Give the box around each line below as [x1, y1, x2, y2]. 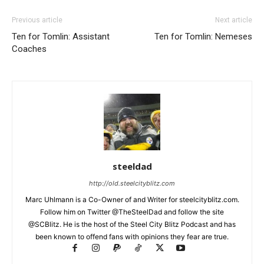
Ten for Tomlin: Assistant [12, 31, 110, 42]
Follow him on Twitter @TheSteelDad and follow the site [40, 207, 224, 216]
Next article [215, 15, 252, 24]
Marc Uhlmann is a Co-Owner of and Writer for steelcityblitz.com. [25, 194, 239, 204]
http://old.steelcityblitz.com [89, 179, 175, 187]
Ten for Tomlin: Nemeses [154, 31, 252, 42]
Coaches [12, 43, 47, 54]
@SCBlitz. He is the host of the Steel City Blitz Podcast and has [28, 219, 236, 229]
